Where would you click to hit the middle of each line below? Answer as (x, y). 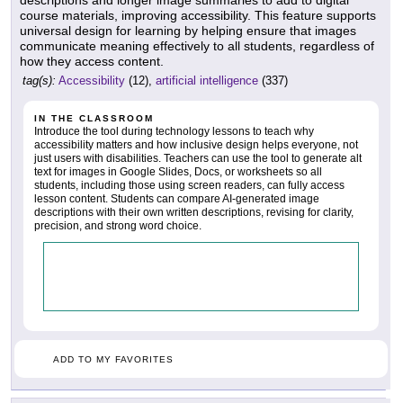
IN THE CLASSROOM (94, 118)
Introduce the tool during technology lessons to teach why (174, 131)
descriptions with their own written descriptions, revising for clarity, (194, 212)
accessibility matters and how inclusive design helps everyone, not (196, 144)
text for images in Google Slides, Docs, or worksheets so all (178, 171)
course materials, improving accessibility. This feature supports (198, 15)
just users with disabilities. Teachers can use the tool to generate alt (198, 158)
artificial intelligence (207, 80)
